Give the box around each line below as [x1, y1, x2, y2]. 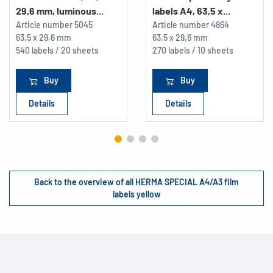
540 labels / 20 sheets [16, 44, 99, 55]
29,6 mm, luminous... [16, 4, 104, 16]
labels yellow [112, 188, 161, 199]
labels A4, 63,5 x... [152, 4, 230, 16]
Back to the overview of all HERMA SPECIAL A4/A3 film [34, 176, 239, 187]
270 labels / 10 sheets [152, 44, 233, 55]
